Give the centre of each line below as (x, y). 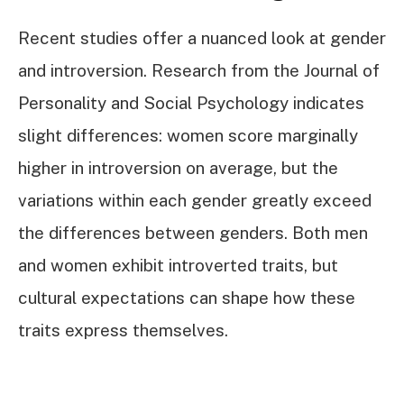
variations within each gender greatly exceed (195, 201)
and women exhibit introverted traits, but (178, 266)
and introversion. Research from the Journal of (199, 71)
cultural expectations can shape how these (187, 298)
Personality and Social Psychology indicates (191, 103)
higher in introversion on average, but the (178, 168)
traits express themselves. (123, 331)
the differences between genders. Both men (193, 233)
